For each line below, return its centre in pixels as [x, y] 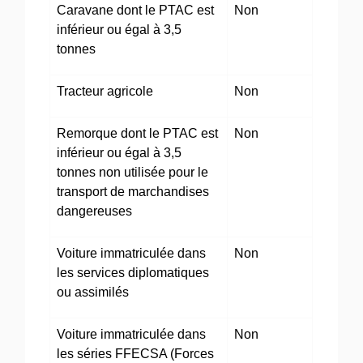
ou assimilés [93, 293]
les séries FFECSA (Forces [136, 354]
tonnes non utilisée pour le [133, 173]
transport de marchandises [133, 192]
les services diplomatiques [133, 273]
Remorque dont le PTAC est [138, 134]
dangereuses [95, 211]
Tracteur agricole [105, 92]
